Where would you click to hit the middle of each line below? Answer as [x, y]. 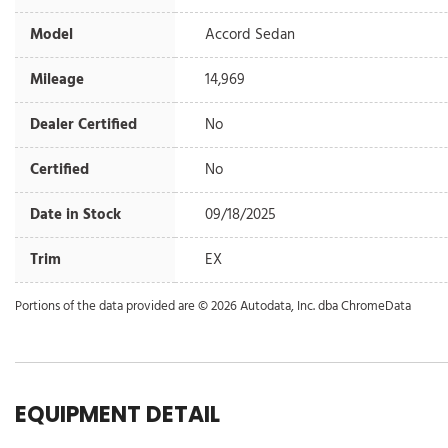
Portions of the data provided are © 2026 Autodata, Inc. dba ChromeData [213, 306]
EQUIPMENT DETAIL [117, 414]
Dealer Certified [83, 124]
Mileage [57, 79]
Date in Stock [75, 214]
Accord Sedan [250, 34]
